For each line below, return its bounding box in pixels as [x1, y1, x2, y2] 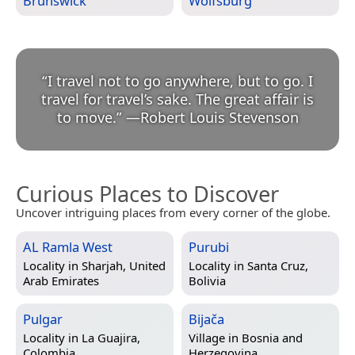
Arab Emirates [23, 273, 99, 289]
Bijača [189, 310, 224, 329]
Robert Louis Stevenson [139, 108, 299, 128]
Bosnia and [242, 330, 303, 346]
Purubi [189, 238, 229, 257]
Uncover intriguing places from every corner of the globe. [16, 204, 330, 221]
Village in [189, 330, 242, 346]
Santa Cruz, [247, 258, 308, 274]
